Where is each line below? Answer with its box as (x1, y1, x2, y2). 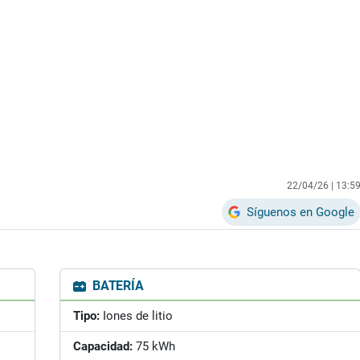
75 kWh (133, 339, 175, 354)
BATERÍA (89, 278, 144, 293)
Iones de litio (100, 309, 173, 323)
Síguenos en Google (247, 204, 354, 219)
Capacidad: (73, 339, 133, 354)
